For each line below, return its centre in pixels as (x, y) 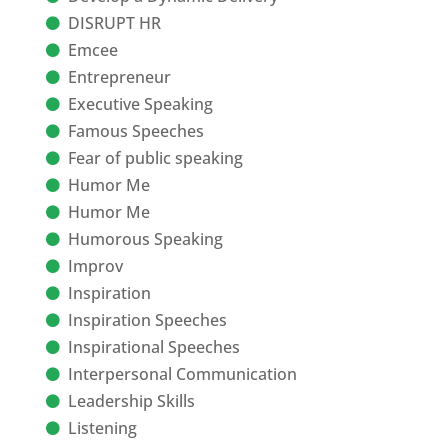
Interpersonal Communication (182, 374)
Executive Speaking (140, 104)
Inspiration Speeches (147, 320)
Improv (95, 266)
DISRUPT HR (114, 23)
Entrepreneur (119, 77)
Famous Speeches (135, 131)
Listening (102, 428)
